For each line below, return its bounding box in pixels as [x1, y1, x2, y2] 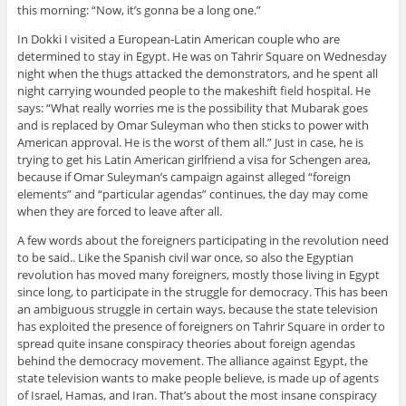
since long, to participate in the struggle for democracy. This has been [16, 284, 388, 301]
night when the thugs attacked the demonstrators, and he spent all [16, 65, 378, 82]
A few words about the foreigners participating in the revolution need [16, 232, 389, 249]
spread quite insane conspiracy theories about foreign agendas [16, 335, 355, 353]
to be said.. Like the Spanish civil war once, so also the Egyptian [16, 249, 353, 266]
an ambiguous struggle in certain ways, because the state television [16, 301, 378, 318]
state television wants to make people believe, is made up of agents [16, 370, 379, 387]
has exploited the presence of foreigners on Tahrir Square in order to [16, 318, 385, 335]
